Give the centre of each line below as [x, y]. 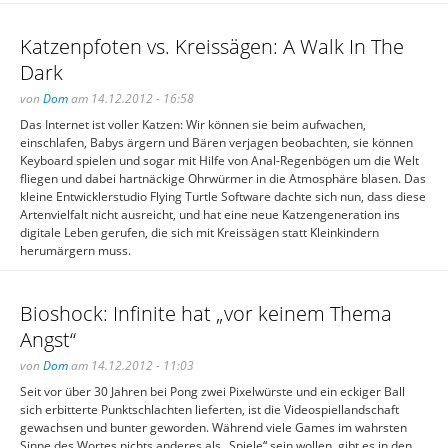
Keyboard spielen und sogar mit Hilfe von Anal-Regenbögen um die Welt [219, 160]
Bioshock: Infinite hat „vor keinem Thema [206, 313]
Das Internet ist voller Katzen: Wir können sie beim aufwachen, [193, 124]
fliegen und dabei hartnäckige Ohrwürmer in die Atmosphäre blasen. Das [223, 178]
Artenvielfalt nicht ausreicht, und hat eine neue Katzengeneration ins [210, 214]
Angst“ [48, 339]
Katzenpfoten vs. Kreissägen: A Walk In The [212, 46]
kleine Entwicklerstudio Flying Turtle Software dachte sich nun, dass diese [223, 196]
